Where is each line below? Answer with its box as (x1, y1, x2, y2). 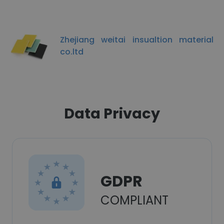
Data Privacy (64, 103, 160, 123)
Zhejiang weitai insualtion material (60, 33, 213, 45)
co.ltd (60, 45, 83, 57)
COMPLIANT (100, 192, 168, 208)
